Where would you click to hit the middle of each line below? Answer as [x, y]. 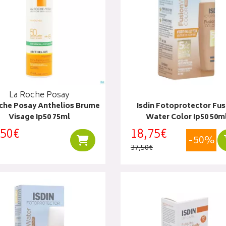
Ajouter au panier [117, 140]
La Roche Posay [39, 95]
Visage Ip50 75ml [39, 117]
